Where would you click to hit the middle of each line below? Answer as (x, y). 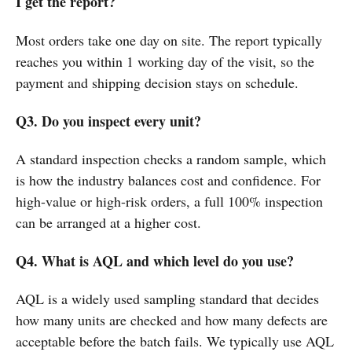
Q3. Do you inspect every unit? (108, 121)
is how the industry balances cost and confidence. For (168, 180)
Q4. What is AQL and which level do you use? (155, 260)
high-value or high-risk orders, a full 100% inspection (169, 202)
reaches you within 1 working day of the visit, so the (165, 62)
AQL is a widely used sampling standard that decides (167, 299)
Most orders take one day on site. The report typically (169, 40)
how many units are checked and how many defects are (172, 320)
